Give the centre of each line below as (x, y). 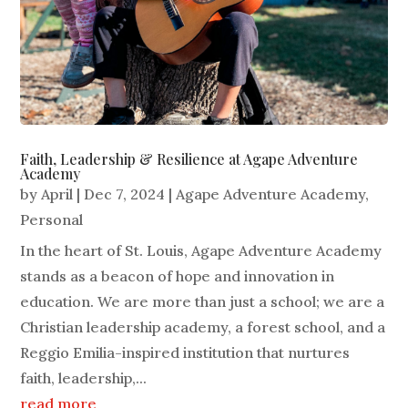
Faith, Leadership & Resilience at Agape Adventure (189, 159)
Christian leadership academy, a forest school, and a (203, 327)
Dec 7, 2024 (125, 194)
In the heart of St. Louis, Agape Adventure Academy (201, 251)
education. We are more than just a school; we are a (203, 302)
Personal (52, 220)
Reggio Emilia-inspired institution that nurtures (185, 353)
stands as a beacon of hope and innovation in (178, 276)
